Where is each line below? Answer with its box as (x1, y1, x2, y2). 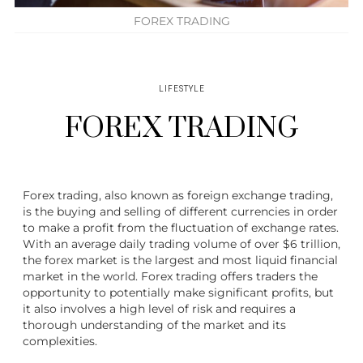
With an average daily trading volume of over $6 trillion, (23, 237, 340, 252)
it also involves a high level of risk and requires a (23, 301, 296, 317)
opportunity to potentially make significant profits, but (23, 285, 334, 301)
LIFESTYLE (158, 83, 205, 96)
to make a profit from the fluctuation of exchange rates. (23, 220, 339, 236)
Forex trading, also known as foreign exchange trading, (23, 188, 333, 203)
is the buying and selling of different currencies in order (23, 204, 338, 220)
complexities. (23, 334, 97, 349)
